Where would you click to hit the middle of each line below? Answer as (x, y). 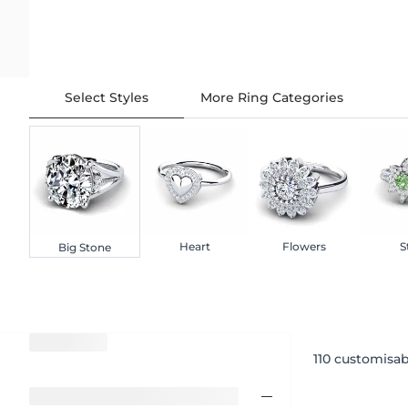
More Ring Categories (272, 97)
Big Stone (85, 247)
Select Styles (107, 97)
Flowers (304, 246)
